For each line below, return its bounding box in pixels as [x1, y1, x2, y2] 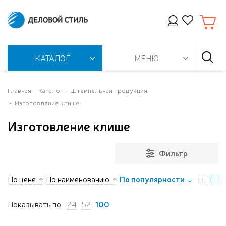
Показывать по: [8, 198, 63, 209]
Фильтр [158, 147, 188, 158]
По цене [8, 173, 36, 184]
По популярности [120, 173, 185, 184]
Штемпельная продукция [70, 86, 147, 94]
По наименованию [46, 173, 109, 184]
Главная [8, 86, 31, 94]
